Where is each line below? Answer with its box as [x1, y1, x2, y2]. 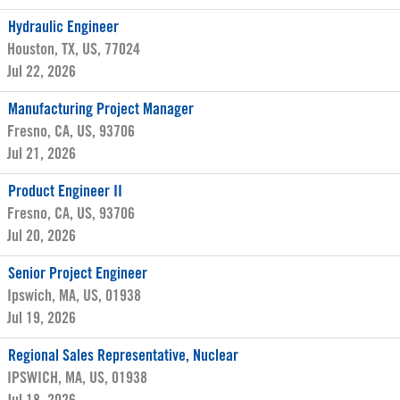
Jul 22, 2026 [7, 65, 76, 79]
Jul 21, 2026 [7, 147, 76, 162]
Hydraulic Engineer [8, 21, 119, 35]
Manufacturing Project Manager [8, 103, 194, 117]
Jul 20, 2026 [7, 229, 76, 244]
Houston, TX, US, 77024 [7, 43, 140, 57]
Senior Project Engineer [8, 267, 147, 281]
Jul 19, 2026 [7, 312, 76, 326]
